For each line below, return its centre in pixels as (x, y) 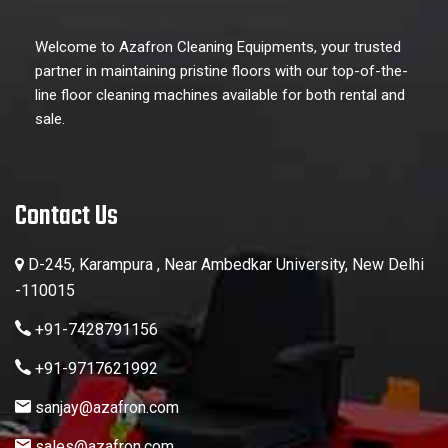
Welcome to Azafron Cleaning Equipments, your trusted (218, 47)
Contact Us (66, 217)
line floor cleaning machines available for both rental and (220, 95)
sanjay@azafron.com (105, 408)
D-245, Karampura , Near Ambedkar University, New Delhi (224, 265)
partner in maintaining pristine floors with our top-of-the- (221, 71)
